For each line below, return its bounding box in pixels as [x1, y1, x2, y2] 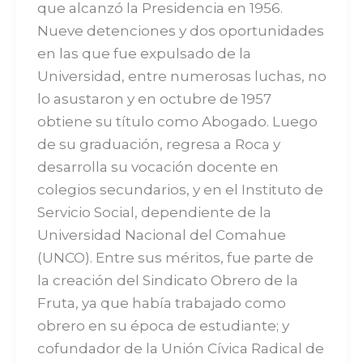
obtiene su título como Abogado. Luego [36, 113, 318, 130]
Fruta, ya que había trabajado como [36, 294, 286, 311]
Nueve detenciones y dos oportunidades [36, 22, 324, 39]
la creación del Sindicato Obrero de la [36, 271, 298, 288]
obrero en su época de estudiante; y [36, 317, 289, 334]
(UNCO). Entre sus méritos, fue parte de [36, 249, 314, 266]
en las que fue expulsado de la [36, 45, 251, 62]
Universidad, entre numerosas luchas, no [36, 67, 327, 84]
